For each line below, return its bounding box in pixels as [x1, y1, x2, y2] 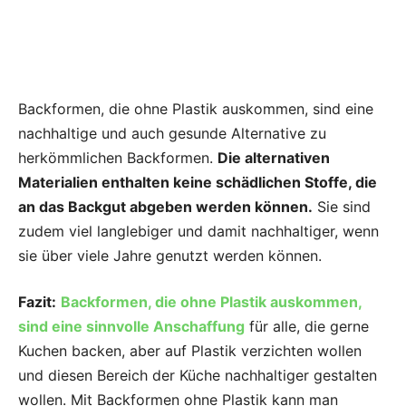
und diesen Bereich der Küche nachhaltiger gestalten [18, 366, 377, 385]
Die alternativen [217, 149, 330, 168]
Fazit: [18, 293, 56, 312]
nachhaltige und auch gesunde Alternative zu [18, 124, 326, 143]
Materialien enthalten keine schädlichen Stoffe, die [18, 173, 377, 192]
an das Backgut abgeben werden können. [18, 198, 313, 217]
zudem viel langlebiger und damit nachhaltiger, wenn [18, 222, 379, 241]
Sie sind [313, 198, 371, 217]
